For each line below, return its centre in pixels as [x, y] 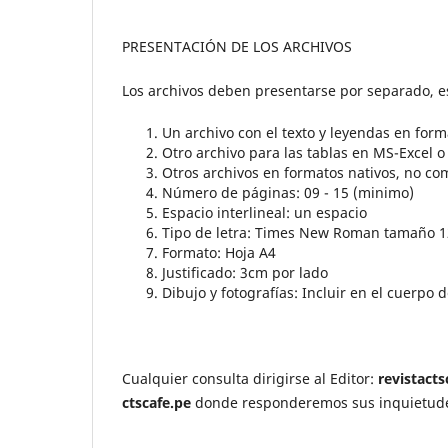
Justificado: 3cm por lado [245, 273]
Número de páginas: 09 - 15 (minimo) [288, 193]
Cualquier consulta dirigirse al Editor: [250, 379]
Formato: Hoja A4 [219, 253]
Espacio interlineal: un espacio [264, 213]
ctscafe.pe [156, 403]
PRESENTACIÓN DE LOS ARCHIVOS [237, 47]
